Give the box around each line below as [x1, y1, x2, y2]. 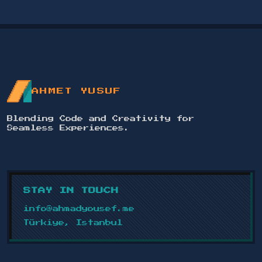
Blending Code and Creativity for [7, 116, 194, 122]
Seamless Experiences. [7, 125, 130, 131]
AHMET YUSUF [32, 88, 122, 95]
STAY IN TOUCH [23, 187, 119, 194]
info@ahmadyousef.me [23, 206, 135, 212]
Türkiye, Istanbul [23, 220, 123, 226]
